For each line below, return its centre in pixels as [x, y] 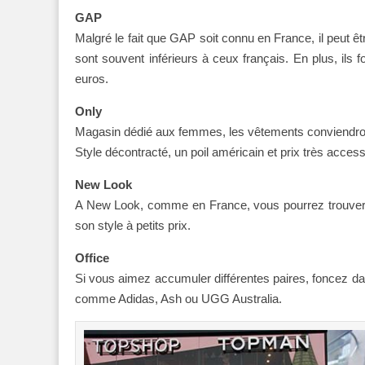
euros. [92, 78]
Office [92, 257]
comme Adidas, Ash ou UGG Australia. [178, 298]
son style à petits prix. [133, 225]
